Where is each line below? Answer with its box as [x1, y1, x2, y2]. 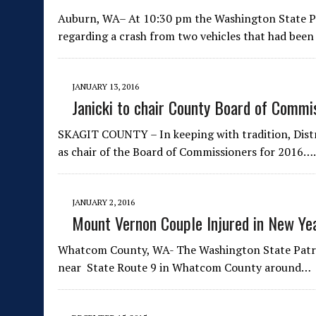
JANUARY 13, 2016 [72, 81, 139, 92]
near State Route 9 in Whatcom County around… [58, 260, 311, 276]
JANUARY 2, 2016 [72, 197, 135, 208]
